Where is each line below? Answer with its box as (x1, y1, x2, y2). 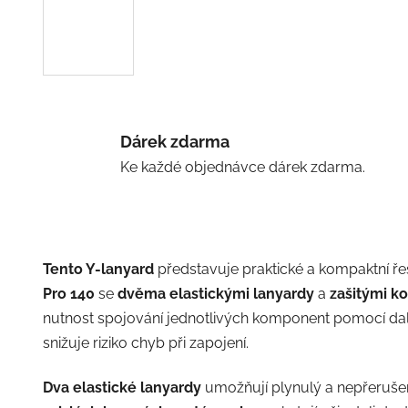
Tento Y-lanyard (42, 260, 154, 278)
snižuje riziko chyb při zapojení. (42, 333, 249, 352)
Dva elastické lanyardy (42, 378, 201, 396)
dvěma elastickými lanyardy (117, 284, 314, 302)
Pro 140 (42, 284, 95, 302)
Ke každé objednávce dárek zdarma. (119, 158, 365, 176)
